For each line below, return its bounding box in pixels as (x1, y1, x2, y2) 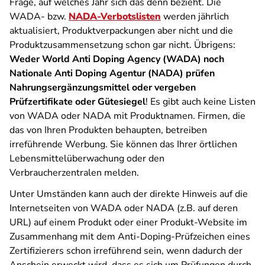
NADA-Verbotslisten (69, 10, 161, 23)
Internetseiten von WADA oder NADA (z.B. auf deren (9, 202, 238, 215)
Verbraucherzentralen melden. (9, 166, 139, 179)
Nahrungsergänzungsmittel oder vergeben (9, 81, 196, 94)
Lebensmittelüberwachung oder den (9, 152, 164, 165)
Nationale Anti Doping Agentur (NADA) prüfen (9, 67, 215, 80)
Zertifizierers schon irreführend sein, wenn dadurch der (9, 244, 243, 257)
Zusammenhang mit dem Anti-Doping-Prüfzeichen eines (9, 230, 250, 243)
